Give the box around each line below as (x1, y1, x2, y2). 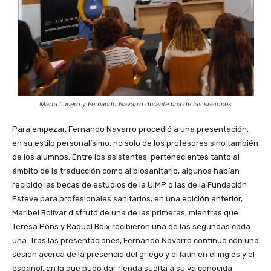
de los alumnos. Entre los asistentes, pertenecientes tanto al (12, 152, 240, 162)
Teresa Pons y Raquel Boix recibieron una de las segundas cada (12, 221, 250, 231)
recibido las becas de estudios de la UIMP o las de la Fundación (12, 180, 247, 189)
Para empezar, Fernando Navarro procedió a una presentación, (12, 124, 249, 134)
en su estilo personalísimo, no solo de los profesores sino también (12, 138, 258, 148)
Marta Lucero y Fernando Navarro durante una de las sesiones (39, 99, 232, 108)
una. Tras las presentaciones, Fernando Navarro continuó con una (12, 235, 259, 245)
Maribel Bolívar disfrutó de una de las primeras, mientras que (12, 207, 238, 217)
